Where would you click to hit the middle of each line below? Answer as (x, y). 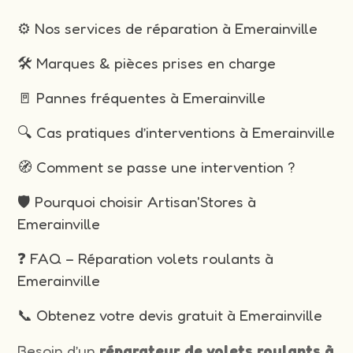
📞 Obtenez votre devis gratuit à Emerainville (170, 315)
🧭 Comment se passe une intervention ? (157, 167)
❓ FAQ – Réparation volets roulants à (146, 258)
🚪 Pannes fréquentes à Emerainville (142, 97)
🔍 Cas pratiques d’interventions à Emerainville (176, 132)
